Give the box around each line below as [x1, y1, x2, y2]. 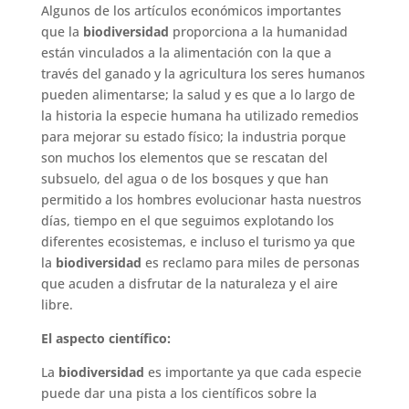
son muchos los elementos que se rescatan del [40, 148, 328, 166]
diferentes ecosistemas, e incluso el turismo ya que [40, 232, 355, 250]
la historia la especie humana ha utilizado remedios [40, 106, 359, 124]
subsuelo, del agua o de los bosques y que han [40, 169, 329, 187]
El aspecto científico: [40, 329, 171, 347]
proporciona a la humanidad [168, 22, 348, 40]
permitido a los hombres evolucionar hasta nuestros [40, 190, 362, 208]
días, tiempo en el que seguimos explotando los [40, 211, 334, 229]
